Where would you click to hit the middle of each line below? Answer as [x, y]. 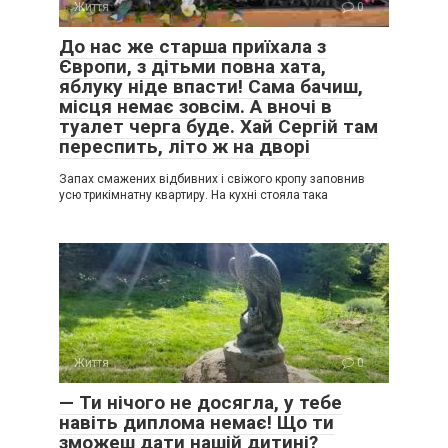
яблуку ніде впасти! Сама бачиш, [211, 86]
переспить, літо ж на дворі [184, 146]
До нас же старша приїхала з [192, 46]
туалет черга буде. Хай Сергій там [218, 126]
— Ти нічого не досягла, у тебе [200, 402]
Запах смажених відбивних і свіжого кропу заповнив [212, 179]
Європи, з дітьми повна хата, [192, 66]
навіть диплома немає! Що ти [196, 422]
